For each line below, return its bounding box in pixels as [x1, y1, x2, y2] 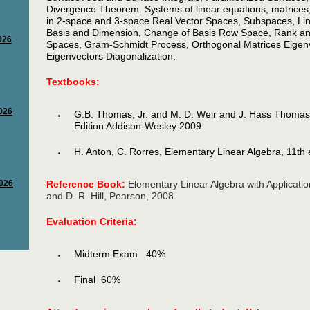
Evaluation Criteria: [46, 216, 140, 227]
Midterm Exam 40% [74, 248, 166, 259]
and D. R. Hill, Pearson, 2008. [46, 190, 177, 201]
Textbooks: [46, 76, 100, 87]
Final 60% [74, 274, 121, 285]
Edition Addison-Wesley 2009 [74, 120, 202, 131]
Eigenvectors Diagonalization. [46, 51, 176, 62]
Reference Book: [46, 179, 129, 190]
